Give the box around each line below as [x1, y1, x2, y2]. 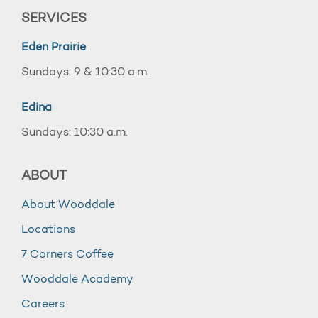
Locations [21, 224, 75, 236]
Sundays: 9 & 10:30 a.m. [21, 67, 149, 78]
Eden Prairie [21, 42, 86, 53]
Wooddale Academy [21, 274, 133, 285]
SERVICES [21, 13, 87, 25]
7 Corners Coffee [21, 249, 114, 261]
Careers [21, 299, 65, 310]
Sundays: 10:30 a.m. [21, 127, 128, 138]
